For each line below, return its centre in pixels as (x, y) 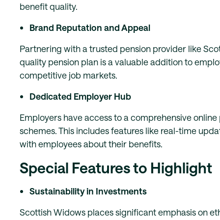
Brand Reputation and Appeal (90, 27)
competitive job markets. (69, 75)
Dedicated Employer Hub (80, 96)
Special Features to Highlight (116, 168)
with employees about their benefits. (91, 144)
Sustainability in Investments (88, 191)
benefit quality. (49, 6)
